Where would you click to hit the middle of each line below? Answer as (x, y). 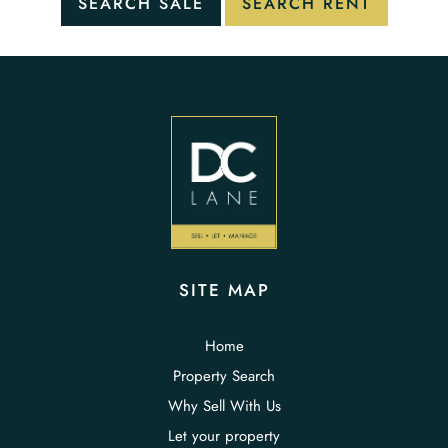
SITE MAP (224, 290)
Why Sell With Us (224, 406)
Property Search (224, 376)
